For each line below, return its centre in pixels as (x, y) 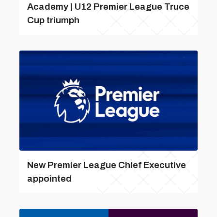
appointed (49, 178)
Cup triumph (53, 20)
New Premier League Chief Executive (107, 165)
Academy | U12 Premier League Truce (108, 7)
